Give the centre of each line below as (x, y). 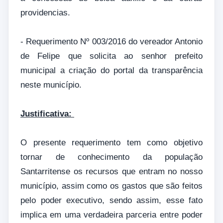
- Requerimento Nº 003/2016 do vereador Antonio (111, 41)
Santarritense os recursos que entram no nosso (111, 171)
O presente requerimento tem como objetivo (111, 142)
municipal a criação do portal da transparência (111, 70)
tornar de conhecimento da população (111, 157)
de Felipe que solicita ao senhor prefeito (111, 56)
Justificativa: (47, 113)
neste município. (52, 85)
